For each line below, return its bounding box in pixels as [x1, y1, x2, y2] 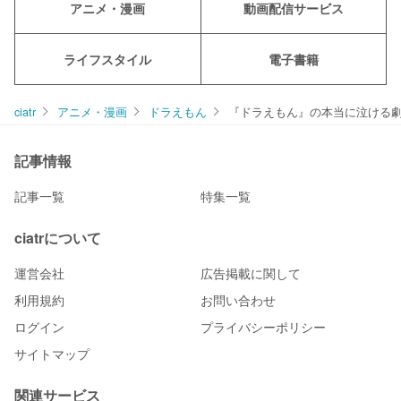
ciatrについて [14, 227, 101, 249]
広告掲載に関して [200, 264, 301, 283]
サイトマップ [14, 345, 90, 363]
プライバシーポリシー [200, 318, 326, 337]
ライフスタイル [64, 50, 152, 69]
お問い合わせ [200, 291, 276, 310]
